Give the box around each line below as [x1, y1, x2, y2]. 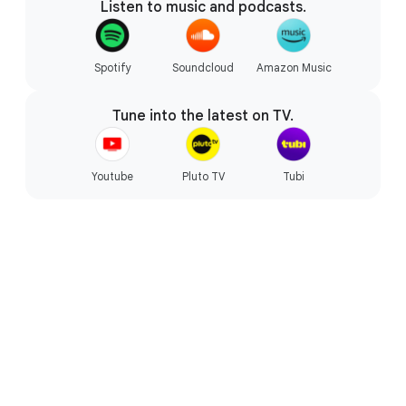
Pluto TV [181, 169, 225, 184]
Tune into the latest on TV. [112, 107, 294, 126]
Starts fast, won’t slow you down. [69, 8, 337, 32]
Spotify [93, 61, 131, 75]
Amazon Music [256, 61, 332, 75]
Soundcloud [172, 61, 234, 75]
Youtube [92, 169, 133, 184]
